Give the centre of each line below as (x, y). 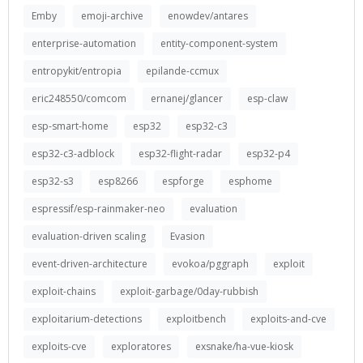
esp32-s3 (53, 181)
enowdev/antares (208, 16)
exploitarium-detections (87, 319)
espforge (183, 181)
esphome (250, 181)
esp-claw (267, 98)
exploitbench (196, 319)
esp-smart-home (70, 126)
